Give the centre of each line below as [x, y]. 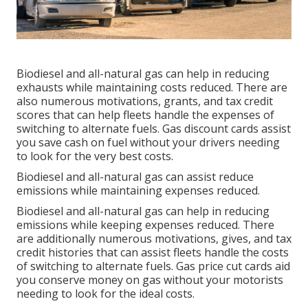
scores [33, 114]
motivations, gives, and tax [223, 238]
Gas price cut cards [224, 266]
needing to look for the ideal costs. [106, 293]
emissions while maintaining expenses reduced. [138, 190]
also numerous [57, 101]
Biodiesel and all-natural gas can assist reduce [135, 176]
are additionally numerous [86, 238]
